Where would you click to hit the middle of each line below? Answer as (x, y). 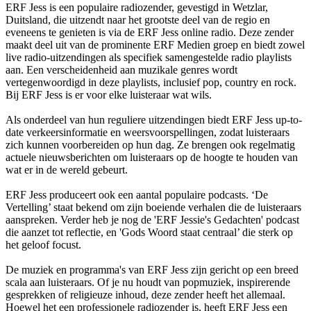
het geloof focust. (43, 244)
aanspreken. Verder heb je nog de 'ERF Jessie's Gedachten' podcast (152, 219)
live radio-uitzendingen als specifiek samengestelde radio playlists (149, 57)
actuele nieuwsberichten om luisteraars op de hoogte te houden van (152, 157)
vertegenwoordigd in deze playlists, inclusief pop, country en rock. (151, 82)
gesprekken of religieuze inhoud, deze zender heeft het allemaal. (145, 294)
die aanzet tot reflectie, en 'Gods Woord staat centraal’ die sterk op (149, 232)
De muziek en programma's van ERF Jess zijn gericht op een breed (152, 269)
